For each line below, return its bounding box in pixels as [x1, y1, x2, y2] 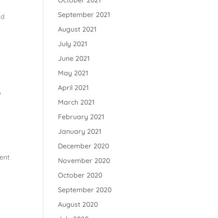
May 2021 [58, 69, 89, 77]
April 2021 [58, 83, 89, 92]
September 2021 [58, 10, 110, 19]
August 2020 [58, 200, 98, 209]
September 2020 [58, 185, 112, 194]
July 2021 [58, 39, 88, 48]
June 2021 [58, 54, 90, 63]
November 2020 [58, 156, 110, 165]
